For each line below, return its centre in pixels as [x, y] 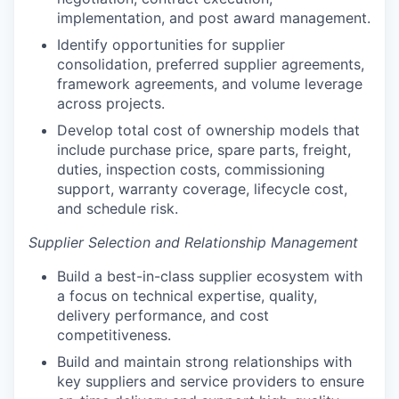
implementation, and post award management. [214, 17]
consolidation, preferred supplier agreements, [211, 64]
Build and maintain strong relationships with [204, 361]
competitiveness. [114, 334]
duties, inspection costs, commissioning [191, 169]
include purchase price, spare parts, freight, [204, 149]
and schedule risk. [118, 208]
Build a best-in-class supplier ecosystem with [210, 276]
